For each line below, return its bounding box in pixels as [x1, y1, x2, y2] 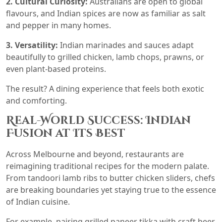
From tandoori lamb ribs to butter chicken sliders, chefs [6, 172, 215, 183]
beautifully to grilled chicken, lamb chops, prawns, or [6, 52, 204, 62]
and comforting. [6, 95, 67, 106]
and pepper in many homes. [6, 20, 111, 31]
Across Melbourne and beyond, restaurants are [6, 149, 184, 160]
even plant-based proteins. [6, 63, 106, 74]
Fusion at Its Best [6, 126, 125, 141]
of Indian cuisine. [6, 196, 70, 207]
